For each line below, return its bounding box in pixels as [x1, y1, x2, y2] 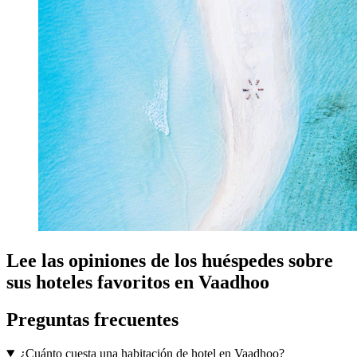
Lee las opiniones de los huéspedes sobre [6, 250, 333, 272]
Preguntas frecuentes [6, 309, 178, 331]
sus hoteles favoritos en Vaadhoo [6, 272, 269, 293]
